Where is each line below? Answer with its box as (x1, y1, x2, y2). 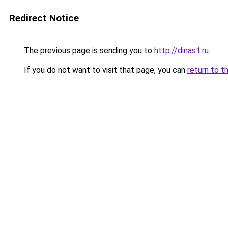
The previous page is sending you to (22, 46, 154, 55)
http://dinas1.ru (154, 46, 209, 55)
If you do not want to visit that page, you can (22, 65, 187, 75)
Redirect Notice (9, 12, 79, 24)
